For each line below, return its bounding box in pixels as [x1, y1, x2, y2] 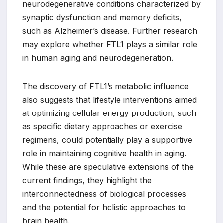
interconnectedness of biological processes [22, 188, 186, 199]
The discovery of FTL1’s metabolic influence [22, 81, 189, 91]
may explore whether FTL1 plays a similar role [22, 39, 197, 49]
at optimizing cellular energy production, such [22, 108, 196, 118]
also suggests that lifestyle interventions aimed [22, 94, 197, 105]
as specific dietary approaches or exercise [22, 121, 182, 131]
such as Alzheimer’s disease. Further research [22, 25, 197, 36]
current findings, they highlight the [22, 175, 152, 185]
